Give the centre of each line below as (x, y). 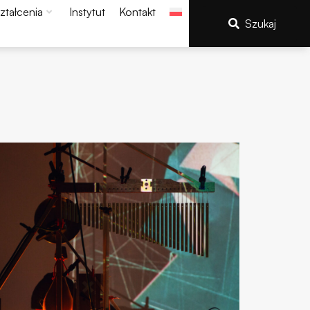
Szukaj (260, 24)
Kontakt (138, 12)
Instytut (88, 12)
